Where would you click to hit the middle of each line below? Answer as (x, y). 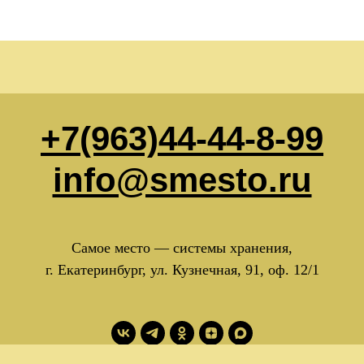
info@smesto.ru (182, 180)
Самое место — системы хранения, (182, 248)
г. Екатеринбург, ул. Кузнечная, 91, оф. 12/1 (182, 270)
